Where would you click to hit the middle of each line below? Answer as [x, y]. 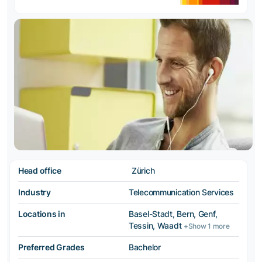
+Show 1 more [207, 226]
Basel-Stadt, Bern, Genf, [173, 214]
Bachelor [145, 247]
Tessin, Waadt [156, 226]
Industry [35, 192]
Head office [40, 171]
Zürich [143, 171]
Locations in [42, 214]
